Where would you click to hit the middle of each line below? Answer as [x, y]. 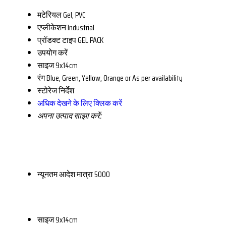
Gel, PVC [74, 15]
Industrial [81, 27]
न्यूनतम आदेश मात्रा [65, 174]
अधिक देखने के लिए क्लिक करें [80, 103]
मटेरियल [49, 15]
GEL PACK [91, 40]
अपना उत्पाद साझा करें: [69, 116]
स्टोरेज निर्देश [56, 90]
